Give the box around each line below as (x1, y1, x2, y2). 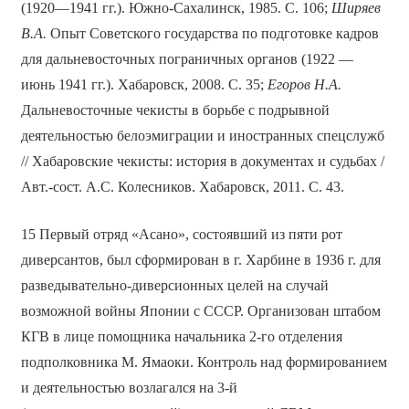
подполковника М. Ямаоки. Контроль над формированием (20, 354, 387, 371)
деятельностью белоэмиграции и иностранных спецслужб (20, 128, 384, 144)
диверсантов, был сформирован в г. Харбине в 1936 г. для (20, 252, 381, 268)
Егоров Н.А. (267, 77, 341, 93)
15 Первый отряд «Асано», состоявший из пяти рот (20, 226, 342, 243)
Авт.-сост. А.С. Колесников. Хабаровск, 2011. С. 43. (20, 179, 344, 195)
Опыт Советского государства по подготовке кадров (46, 26, 379, 42)
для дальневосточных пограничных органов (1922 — (20, 51, 353, 68)
